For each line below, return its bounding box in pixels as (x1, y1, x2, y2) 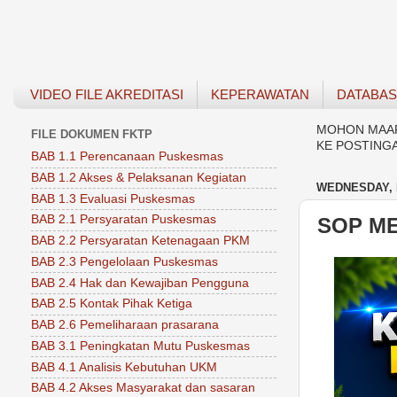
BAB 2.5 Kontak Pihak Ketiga (31, 297, 192, 311)
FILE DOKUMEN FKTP (31, 128, 152, 142)
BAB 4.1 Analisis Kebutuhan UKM (31, 360, 217, 374)
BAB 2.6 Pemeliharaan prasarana (31, 318, 219, 332)
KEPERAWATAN (210, 87, 309, 103)
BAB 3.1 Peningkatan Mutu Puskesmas (31, 339, 250, 353)
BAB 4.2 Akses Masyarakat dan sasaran (31, 381, 255, 395)
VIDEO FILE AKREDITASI (29, 87, 183, 103)
